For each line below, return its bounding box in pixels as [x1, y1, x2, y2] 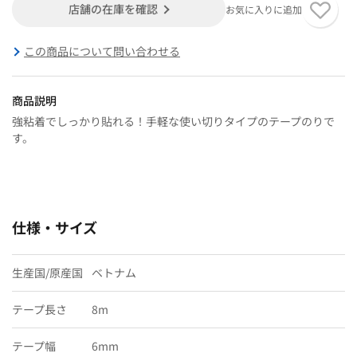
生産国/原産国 [12, 264, 83, 280]
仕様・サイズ [12, 216, 97, 237]
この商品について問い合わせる [24, 42, 180, 59]
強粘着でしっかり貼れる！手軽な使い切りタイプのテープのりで [12, 112, 335, 129]
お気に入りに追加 [225, 2, 302, 16]
